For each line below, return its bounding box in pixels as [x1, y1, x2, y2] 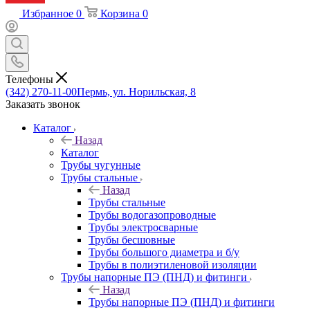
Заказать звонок [6, 98, 80, 110]
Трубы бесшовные [89, 233, 175, 246]
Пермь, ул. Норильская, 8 [77, 85, 196, 98]
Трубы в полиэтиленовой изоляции [89, 258, 257, 271]
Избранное [22, 7, 73, 19]
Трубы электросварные [89, 221, 198, 233]
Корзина [100, 7, 140, 19]
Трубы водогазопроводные [89, 208, 216, 221]
